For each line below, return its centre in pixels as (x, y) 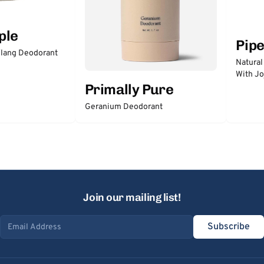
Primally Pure (129, 89)
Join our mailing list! (132, 197)
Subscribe (229, 227)
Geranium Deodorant (124, 107)
